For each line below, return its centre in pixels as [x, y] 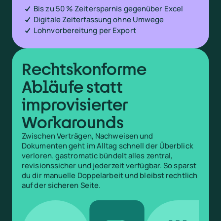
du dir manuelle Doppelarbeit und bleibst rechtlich [110, 175]
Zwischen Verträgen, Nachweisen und [88, 136]
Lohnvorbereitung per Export [85, 30]
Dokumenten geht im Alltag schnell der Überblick [108, 146]
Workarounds [73, 122]
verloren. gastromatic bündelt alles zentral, [97, 155]
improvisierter [75, 104]
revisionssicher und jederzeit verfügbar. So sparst [109, 165]
